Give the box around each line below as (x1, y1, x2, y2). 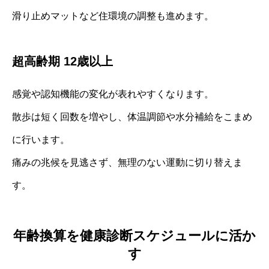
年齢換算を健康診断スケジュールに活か (13, 228, 256, 244)
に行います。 (12, 134, 70, 145)
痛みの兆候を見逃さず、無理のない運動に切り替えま (12, 157, 243, 168)
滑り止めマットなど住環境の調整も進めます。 (12, 10, 214, 21)
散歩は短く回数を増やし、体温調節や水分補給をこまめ (12, 111, 252, 122)
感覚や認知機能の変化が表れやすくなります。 (12, 88, 214, 99)
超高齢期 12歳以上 (12, 54, 113, 68)
